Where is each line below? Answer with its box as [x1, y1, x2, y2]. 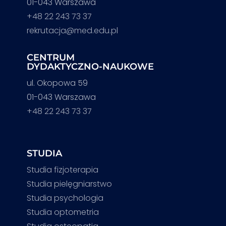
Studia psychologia [26, 192, 103, 204]
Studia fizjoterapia [26, 163, 98, 176]
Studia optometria [26, 206, 99, 218]
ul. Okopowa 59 [26, 77, 88, 89]
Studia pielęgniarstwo [26, 178, 112, 190]
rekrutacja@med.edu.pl [26, 24, 118, 36]
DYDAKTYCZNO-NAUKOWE [26, 61, 154, 72]
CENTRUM [26, 51, 75, 63]
